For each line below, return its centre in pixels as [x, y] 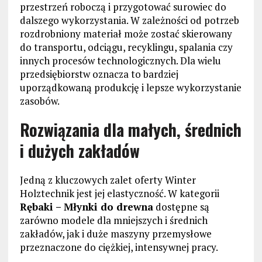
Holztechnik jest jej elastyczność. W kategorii [119, 194]
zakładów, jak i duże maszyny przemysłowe [116, 234]
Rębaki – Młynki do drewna [86, 207]
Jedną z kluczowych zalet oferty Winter [108, 180]
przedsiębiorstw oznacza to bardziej [99, 74]
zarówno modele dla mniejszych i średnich [113, 220]
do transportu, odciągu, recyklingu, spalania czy [126, 47]
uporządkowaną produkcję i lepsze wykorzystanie [130, 88]
